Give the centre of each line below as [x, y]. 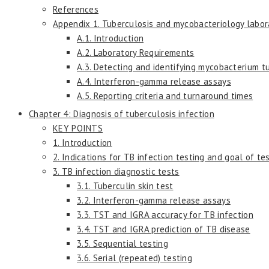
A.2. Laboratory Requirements [136, 52]
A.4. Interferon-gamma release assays [154, 81]
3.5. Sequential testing [122, 243]
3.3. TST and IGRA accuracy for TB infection [165, 214]
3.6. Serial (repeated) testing [134, 258]
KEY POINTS [78, 128]
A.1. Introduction [110, 38]
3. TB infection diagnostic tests [116, 171]
